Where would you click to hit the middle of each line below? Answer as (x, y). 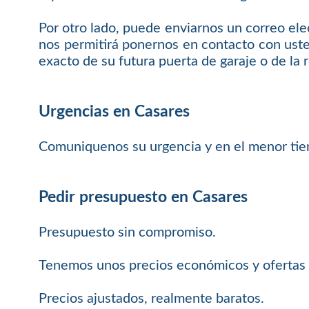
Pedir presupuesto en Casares (143, 198)
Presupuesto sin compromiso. (128, 232)
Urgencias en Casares (114, 112)
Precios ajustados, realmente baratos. (152, 298)
